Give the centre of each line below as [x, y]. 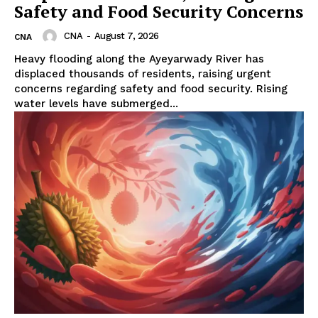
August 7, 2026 [126, 35]
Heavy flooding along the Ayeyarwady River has [139, 59]
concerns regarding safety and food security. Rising [151, 88]
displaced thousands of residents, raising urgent [143, 73]
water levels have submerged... [96, 103]
